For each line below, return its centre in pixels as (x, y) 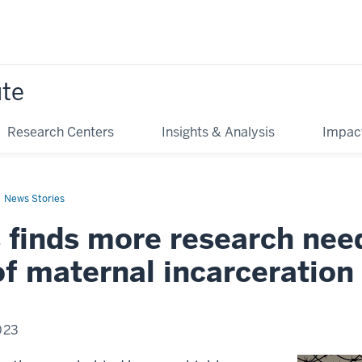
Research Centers (60, 132)
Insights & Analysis (219, 132)
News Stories (34, 198)
